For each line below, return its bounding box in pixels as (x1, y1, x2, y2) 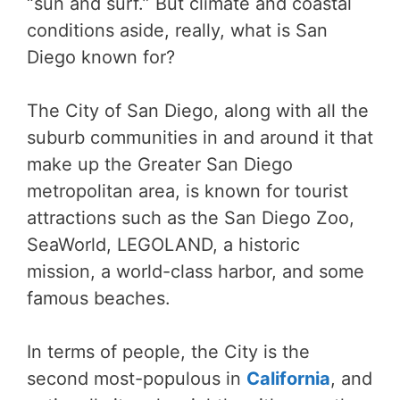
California (246, 367, 330, 389)
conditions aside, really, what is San (27, 19, 328, 41)
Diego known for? (27, 46, 175, 68)
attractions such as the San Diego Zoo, (27, 206, 354, 229)
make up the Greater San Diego (27, 153, 293, 175)
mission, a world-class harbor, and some (27, 260, 364, 282)
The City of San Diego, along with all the (27, 99, 369, 121)
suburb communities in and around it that (27, 126, 373, 148)
